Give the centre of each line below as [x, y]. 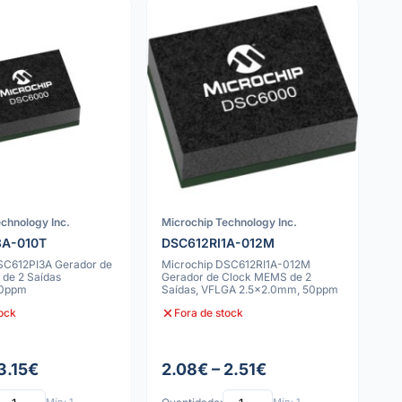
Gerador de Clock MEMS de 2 [237, 276]
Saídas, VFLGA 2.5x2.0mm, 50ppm [250, 289]
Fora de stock [209, 313]
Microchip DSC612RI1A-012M [236, 264]
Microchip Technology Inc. [230, 223]
